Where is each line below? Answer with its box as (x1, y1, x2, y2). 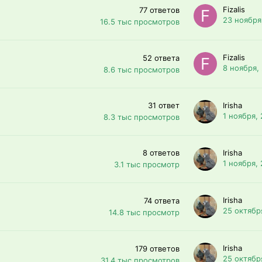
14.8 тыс (109, 207, 140, 217)
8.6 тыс (104, 64, 132, 74)
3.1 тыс (114, 159, 140, 169)
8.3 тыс (104, 112, 132, 122)
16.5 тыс (100, 16, 132, 26)
